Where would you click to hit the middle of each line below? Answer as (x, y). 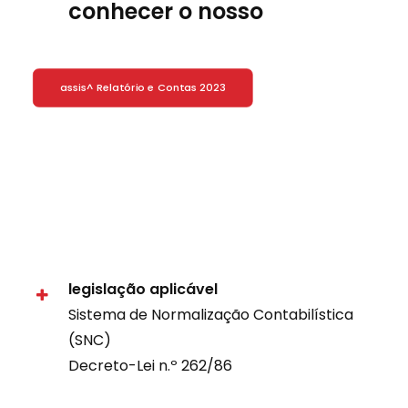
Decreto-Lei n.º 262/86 (150, 366)
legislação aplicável (143, 289)
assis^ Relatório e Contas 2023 (143, 88)
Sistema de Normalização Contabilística (211, 315)
